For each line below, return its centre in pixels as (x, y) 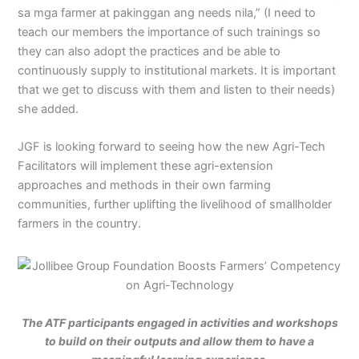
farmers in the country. (80, 224)
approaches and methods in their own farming (145, 186)
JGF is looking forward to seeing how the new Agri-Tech (172, 147)
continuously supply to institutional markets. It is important (177, 70)
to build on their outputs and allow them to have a (179, 341)
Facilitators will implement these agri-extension (146, 166)
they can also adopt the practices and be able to (149, 51)
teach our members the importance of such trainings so (169, 32)
